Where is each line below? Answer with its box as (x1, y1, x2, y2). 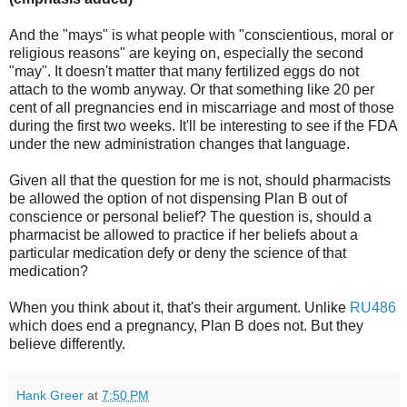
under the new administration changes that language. (9, 135, 350, 152)
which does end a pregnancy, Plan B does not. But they (9, 317, 363, 333)
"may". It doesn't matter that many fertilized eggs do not (9, 63, 359, 79)
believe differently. (9, 335, 125, 352)
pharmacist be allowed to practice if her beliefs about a (9, 226, 358, 243)
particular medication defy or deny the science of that (9, 244, 346, 261)
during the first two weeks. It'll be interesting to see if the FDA (9, 117, 397, 134)
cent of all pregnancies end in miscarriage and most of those (9, 99, 394, 115)
